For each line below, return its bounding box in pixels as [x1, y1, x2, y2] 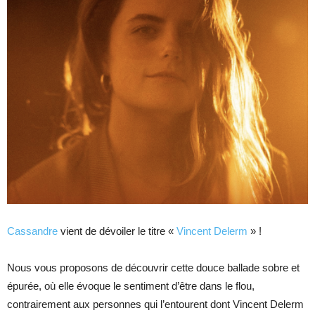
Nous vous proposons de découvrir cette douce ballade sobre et [7, 262, 300, 274]
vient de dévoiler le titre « [58, 225, 176, 238]
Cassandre [7, 225, 58, 238]
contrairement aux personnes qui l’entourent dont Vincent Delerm [7, 298, 304, 311]
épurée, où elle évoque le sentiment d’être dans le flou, [7, 280, 255, 292]
